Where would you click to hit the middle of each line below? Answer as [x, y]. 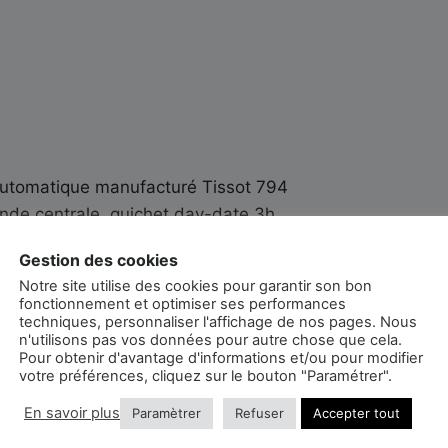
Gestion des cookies [98, 259]
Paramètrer [166, 412]
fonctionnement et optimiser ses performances [182, 303]
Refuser [259, 412]
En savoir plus [72, 413]
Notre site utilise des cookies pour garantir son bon [195, 285]
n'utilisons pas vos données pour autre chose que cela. [210, 339]
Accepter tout [356, 412]
